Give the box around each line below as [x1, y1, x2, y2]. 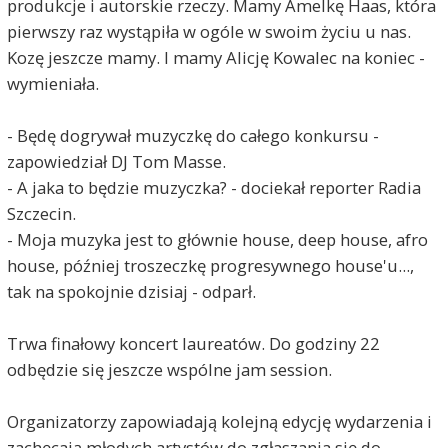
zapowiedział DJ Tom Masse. [6, 149, 226, 173]
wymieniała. [6, 71, 99, 95]
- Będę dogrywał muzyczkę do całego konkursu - [6, 123, 379, 147]
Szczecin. [6, 201, 76, 225]
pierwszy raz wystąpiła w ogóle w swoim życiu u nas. [6, 19, 411, 43]
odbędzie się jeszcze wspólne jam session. [6, 357, 332, 381]
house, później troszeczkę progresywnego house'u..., [6, 253, 414, 277]
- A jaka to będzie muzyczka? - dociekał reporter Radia [6, 175, 421, 199]
